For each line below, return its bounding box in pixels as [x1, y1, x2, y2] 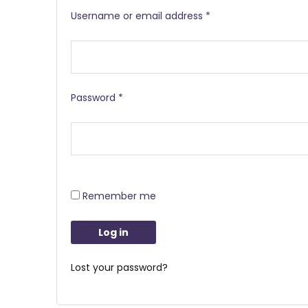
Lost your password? [71, 261, 168, 274]
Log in [98, 225, 129, 239]
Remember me [82, 188, 156, 203]
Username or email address [71, 8, 206, 23]
